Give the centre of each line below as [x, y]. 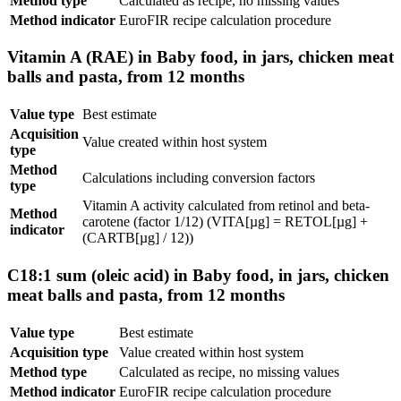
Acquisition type [59, 352]
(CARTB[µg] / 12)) [138, 238]
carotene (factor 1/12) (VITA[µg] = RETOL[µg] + [225, 222]
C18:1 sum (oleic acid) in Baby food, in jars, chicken [198, 275]
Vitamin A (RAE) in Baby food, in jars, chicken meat [200, 57]
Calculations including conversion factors [199, 178]
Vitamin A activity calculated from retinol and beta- [226, 206]
